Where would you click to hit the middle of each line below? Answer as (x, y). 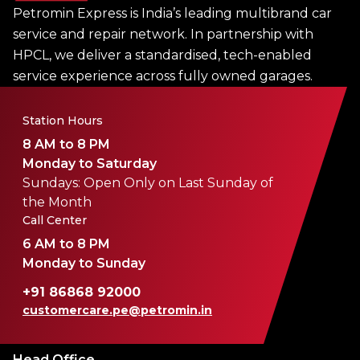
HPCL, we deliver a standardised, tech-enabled (162, 55)
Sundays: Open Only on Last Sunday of (148, 183)
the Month (57, 202)
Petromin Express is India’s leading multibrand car (172, 14)
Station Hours (63, 121)
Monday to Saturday (90, 164)
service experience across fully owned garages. (163, 76)
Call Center (55, 221)
